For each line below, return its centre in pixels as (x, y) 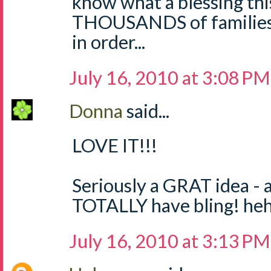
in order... (109, 42)
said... (148, 111)
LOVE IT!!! (115, 145)
